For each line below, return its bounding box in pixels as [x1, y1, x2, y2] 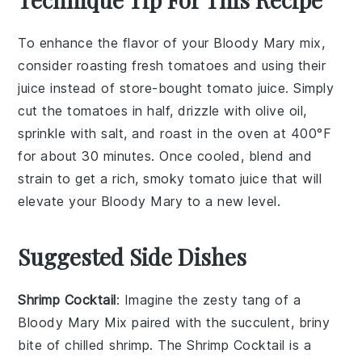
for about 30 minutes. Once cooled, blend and [18, 148, 313, 164]
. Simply [285, 80, 335, 96]
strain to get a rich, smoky [18, 170, 190, 187]
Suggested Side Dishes [18, 242, 247, 271]
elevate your [18, 193, 101, 209]
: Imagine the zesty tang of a [116, 292, 301, 308]
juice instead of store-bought [18, 80, 208, 96]
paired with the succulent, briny [127, 314, 330, 330]
